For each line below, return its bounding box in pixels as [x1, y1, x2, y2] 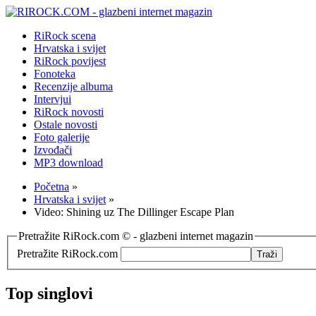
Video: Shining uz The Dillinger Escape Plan [34, 206, 234, 218]
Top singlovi [6, 284, 93, 303]
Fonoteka [34, 68, 75, 80]
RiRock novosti [34, 106, 104, 118]
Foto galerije [34, 131, 90, 143]
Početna [34, 181, 69, 193]
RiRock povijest [34, 55, 106, 67]
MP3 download [34, 157, 103, 169]
